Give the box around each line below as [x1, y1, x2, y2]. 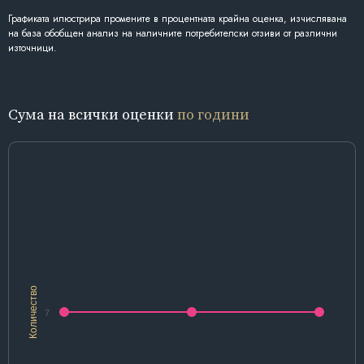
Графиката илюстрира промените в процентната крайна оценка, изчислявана [8, 11, 347, 27]
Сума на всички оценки [8, 103, 177, 124]
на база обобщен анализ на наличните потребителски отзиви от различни [8, 26, 337, 41]
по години [177, 103, 249, 124]
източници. [8, 41, 57, 56]
